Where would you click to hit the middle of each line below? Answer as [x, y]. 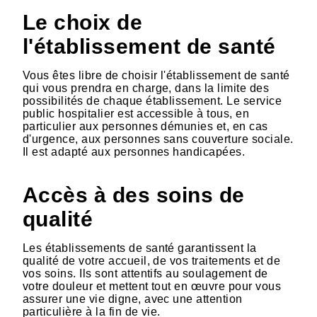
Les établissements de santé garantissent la [140, 248]
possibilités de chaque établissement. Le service [152, 100]
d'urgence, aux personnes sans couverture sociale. [158, 139]
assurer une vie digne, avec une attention [133, 299]
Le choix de [83, 22]
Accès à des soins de [134, 194]
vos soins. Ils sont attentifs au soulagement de [145, 273]
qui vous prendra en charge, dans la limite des [146, 88]
